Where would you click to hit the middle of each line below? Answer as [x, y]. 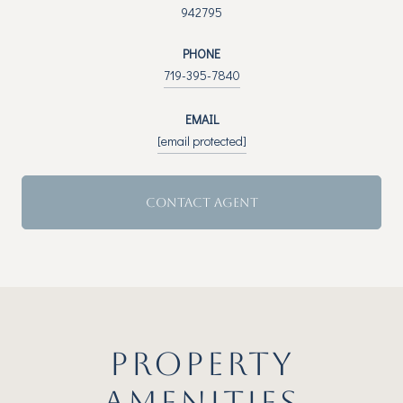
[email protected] [201, 140]
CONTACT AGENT [201, 202]
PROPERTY [201, 363]
